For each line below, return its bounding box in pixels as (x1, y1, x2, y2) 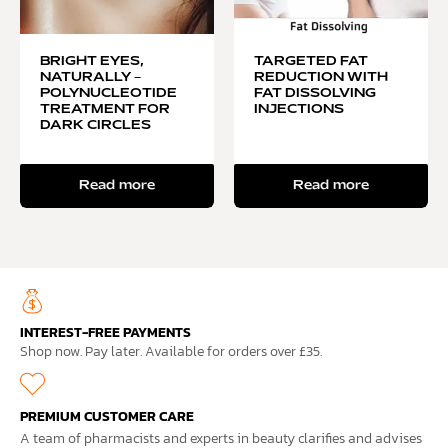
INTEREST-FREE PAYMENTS (20, 322, 191, 344)
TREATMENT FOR (40, 104, 170, 117)
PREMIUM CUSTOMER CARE (20, 405, 194, 427)
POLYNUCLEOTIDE (40, 88, 177, 101)
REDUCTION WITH (254, 72, 388, 85)
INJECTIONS (254, 104, 344, 117)
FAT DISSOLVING (254, 88, 376, 101)
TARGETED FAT (254, 56, 368, 69)
